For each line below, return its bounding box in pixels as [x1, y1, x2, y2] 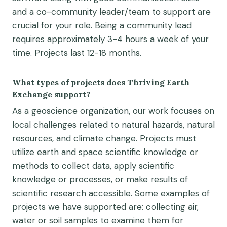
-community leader [47, 6, 125, 17]
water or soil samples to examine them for [12, 214, 183, 226]
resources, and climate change [12, 132, 136, 144]
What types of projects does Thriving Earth [12, 77, 190, 87]
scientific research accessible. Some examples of [12, 187, 210, 199]
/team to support [125, 6, 195, 17]
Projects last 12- [34, 47, 99, 58]
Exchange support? [12, 89, 90, 99]
